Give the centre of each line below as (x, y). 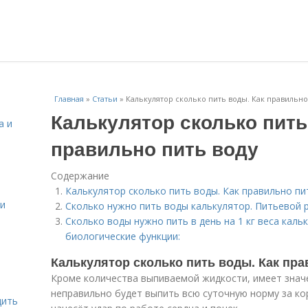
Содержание (80, 176)
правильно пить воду (155, 148)
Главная (69, 99)
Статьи (105, 99)
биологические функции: (123, 236)
